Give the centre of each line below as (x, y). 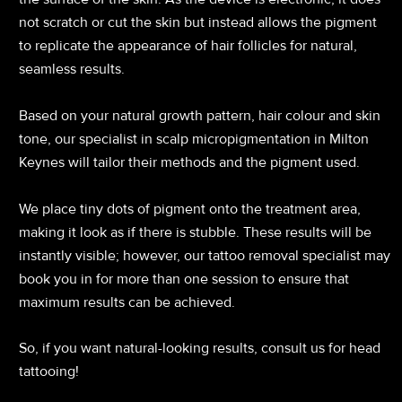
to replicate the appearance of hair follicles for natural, (188, 46)
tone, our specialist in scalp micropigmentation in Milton (194, 139)
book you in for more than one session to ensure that (184, 279)
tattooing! (49, 372)
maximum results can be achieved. (127, 302)
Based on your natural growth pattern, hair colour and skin (200, 115)
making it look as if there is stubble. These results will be (195, 232)
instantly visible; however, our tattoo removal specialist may (205, 255)
